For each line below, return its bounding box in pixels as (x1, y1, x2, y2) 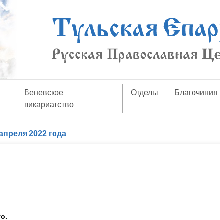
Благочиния (174, 88, 218, 97)
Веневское (24, 88, 63, 97)
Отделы (131, 88, 159, 97)
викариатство (24, 100, 74, 109)
